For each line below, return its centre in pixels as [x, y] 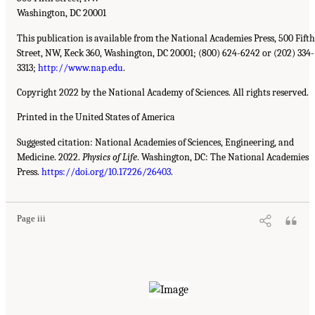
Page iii [31, 218]
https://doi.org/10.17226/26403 [106, 172]
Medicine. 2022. [50, 157]
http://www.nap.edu [81, 67]
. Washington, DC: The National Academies [223, 157]
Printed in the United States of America [96, 117]
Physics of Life [110, 157]
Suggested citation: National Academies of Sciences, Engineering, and [155, 142]
